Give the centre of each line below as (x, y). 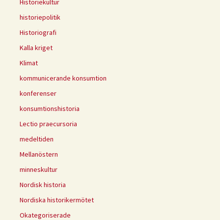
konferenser (38, 94)
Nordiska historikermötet (57, 200)
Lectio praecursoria (48, 124)
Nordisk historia (43, 185)
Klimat (29, 63)
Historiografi (38, 33)
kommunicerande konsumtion (63, 78)
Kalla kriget (36, 48)
